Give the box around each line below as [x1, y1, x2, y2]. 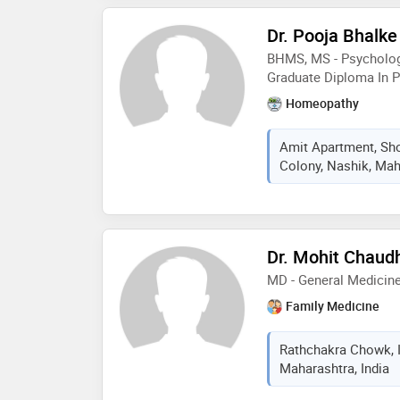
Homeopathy [286, 94, 359, 112]
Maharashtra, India [279, 358, 389, 377]
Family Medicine [286, 296, 379, 314]
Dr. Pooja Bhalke [267, 22, 397, 47]
